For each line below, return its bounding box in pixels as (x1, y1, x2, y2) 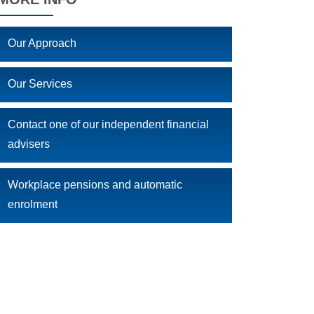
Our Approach (8, 37, 76, 49)
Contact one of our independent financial (8, 118, 209, 130)
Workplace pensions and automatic (8, 179, 182, 191)
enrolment (8, 198, 57, 210)
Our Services (8, 78, 72, 90)
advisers (8, 138, 50, 150)
